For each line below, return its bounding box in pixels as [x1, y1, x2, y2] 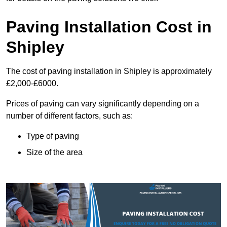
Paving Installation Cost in [6, 18, 212, 36]
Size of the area [26, 148, 83, 157]
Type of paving [26, 132, 79, 141]
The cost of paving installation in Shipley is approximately [6, 67, 212, 76]
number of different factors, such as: [6, 111, 133, 121]
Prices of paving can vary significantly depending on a [6, 99, 199, 108]
